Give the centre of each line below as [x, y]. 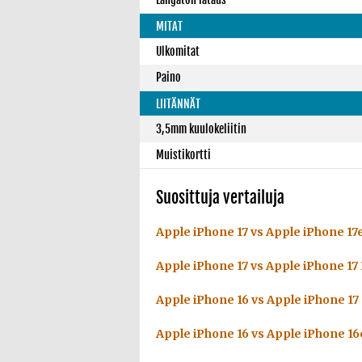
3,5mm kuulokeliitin [201, 129]
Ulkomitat [178, 51]
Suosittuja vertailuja [220, 198]
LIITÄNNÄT [178, 104]
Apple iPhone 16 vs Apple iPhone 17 [257, 300]
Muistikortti [183, 155]
